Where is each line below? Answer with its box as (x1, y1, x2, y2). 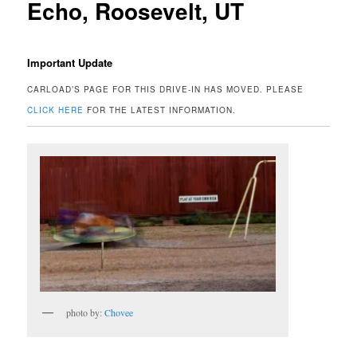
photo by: (66, 305, 105, 319)
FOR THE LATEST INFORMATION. (84, 104, 237, 116)
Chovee (104, 305, 134, 319)
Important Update (27, 54, 113, 70)
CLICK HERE (27, 104, 84, 116)
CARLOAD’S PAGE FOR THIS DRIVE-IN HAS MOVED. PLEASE (27, 84, 304, 96)
